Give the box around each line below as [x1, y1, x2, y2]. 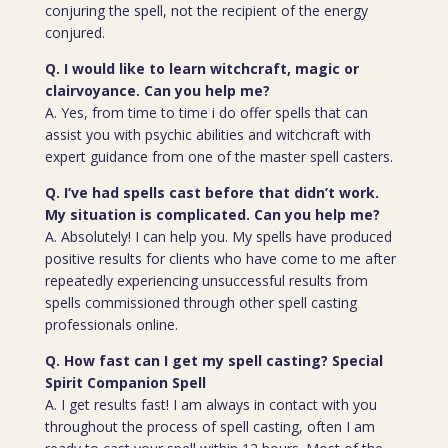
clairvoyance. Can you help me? [44, 81, 270, 100]
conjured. [44, 23, 105, 42]
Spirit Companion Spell [44, 373, 206, 392]
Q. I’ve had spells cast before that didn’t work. [44, 183, 379, 202]
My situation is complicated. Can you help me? [44, 205, 380, 224]
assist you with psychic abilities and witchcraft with [44, 125, 371, 144]
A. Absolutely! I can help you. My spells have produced [44, 227, 392, 246]
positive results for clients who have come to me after [44, 249, 396, 268]
